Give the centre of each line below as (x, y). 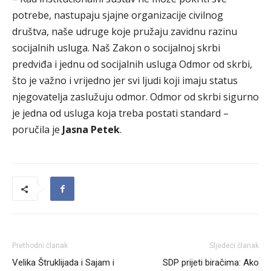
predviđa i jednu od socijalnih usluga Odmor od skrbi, (132, 64)
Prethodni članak (40, 246)
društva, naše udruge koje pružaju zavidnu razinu (125, 31)
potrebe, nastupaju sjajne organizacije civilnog (118, 15)
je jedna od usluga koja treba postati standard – (120, 113)
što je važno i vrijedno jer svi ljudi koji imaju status (125, 80)
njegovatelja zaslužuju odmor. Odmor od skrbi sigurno (135, 97)
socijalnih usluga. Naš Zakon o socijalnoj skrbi (116, 48)
